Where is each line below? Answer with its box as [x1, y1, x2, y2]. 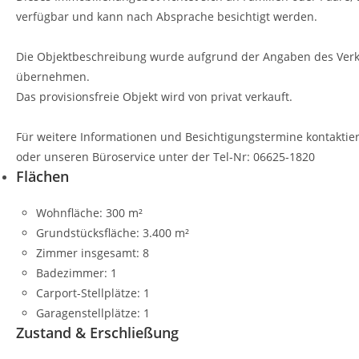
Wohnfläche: [36, 205, 103, 220]
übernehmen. [16, 69, 90, 84]
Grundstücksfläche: [36, 225, 139, 240]
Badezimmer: [36, 265, 107, 280]
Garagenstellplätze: [36, 305, 140, 321]
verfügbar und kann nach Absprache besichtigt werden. [16, 9, 317, 24]
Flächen [16, 167, 69, 186]
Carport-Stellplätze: [36, 285, 140, 301]
